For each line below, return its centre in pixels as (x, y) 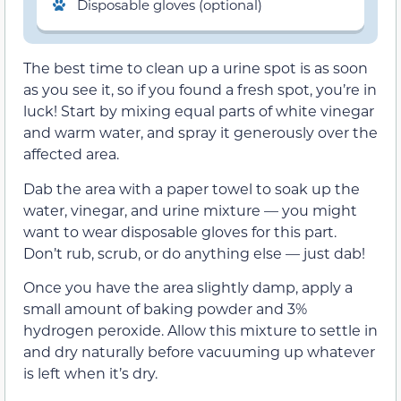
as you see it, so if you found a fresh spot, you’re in (200, 90)
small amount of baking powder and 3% (165, 309)
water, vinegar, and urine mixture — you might (190, 209)
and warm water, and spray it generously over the (200, 132)
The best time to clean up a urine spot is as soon (196, 68)
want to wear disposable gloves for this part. (180, 231)
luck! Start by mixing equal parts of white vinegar (199, 111)
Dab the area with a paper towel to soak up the (192, 188)
